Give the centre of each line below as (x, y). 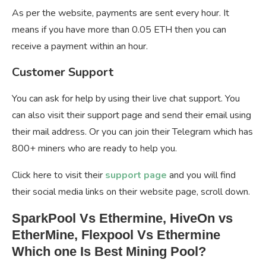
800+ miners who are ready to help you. (94, 149)
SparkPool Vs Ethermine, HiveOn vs (122, 218)
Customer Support (63, 72)
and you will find (202, 175)
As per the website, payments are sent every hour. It (121, 13)
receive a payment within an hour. (80, 47)
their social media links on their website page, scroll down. (131, 192)
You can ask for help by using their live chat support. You (126, 99)
